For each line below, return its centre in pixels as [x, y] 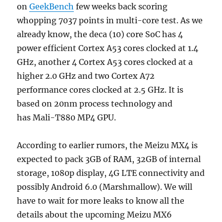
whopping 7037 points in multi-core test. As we [110, 20]
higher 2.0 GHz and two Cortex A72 [86, 76]
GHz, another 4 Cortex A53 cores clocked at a [105, 62]
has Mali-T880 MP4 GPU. [67, 117]
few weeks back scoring [121, 6]
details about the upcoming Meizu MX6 [95, 214]
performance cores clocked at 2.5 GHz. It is [100, 89]
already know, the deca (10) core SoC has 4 [100, 34]
